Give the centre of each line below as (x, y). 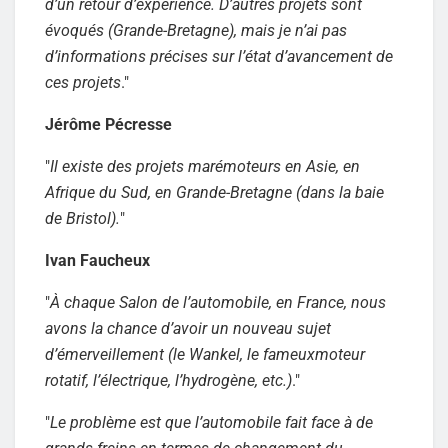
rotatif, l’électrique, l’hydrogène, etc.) (168, 380)
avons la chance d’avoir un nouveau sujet (188, 328)
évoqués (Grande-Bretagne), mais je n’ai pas (196, 30)
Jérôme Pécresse (108, 124)
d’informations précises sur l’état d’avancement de (219, 56)
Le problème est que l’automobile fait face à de (211, 422)
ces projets (83, 82)
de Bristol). (82, 218)
